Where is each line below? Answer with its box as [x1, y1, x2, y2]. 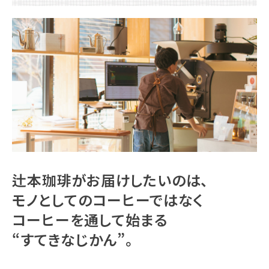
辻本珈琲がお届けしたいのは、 [12, 169, 209, 191]
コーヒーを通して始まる [12, 209, 168, 231]
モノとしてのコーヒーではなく [12, 189, 204, 211]
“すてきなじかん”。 [12, 229, 133, 250]
